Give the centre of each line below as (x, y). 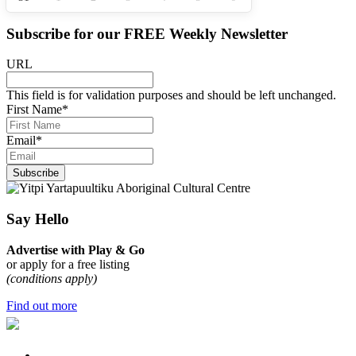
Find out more (42, 305)
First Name (34, 110)
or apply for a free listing (68, 264)
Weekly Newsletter (226, 33)
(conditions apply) (52, 278)
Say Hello (38, 219)
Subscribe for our (65, 33)
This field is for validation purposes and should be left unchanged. (171, 95)
